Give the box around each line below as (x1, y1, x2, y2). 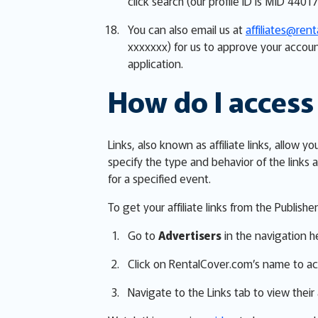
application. (128, 55, 183, 72)
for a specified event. (108, 170, 211, 187)
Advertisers (158, 226, 221, 243)
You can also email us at (128, 21, 246, 38)
